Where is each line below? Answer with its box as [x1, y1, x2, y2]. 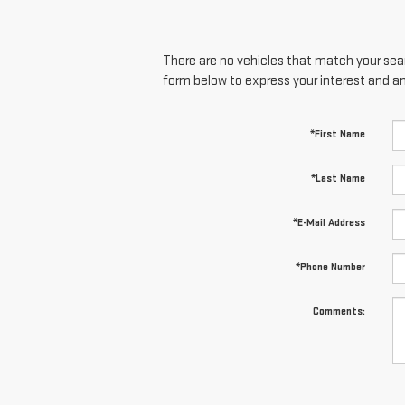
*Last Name [310, 172, 365, 186]
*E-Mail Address [292, 216, 365, 231]
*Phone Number [295, 260, 365, 275]
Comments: [312, 305, 365, 319]
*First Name [309, 127, 365, 142]
